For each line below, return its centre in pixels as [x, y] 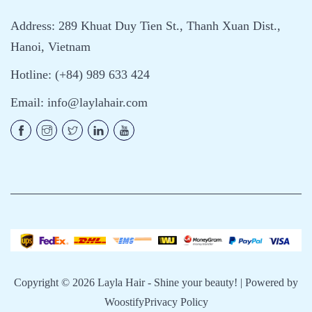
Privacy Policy [176, 302]
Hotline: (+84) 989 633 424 [80, 75]
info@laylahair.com [97, 102]
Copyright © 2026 [56, 283]
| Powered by [268, 283]
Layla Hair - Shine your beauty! [167, 283]
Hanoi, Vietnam [50, 47]
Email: [29, 102]
